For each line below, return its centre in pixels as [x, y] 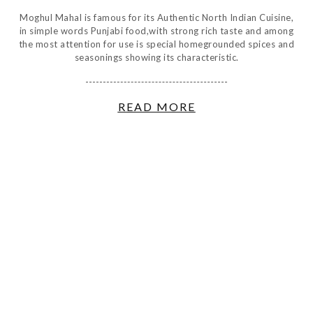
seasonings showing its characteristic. [156, 57]
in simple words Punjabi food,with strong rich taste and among [156, 30]
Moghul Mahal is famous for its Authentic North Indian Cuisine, [156, 17]
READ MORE [156, 106]
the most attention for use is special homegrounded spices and [156, 44]
